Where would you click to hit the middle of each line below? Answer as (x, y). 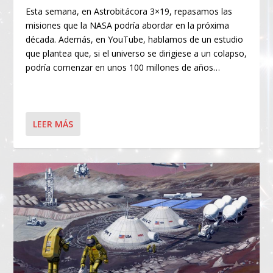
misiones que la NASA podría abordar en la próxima (128, 26)
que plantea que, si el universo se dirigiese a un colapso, (136, 54)
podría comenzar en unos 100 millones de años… (123, 68)
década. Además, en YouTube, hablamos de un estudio (135, 40)
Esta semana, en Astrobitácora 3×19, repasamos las (129, 12)
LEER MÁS (53, 124)
